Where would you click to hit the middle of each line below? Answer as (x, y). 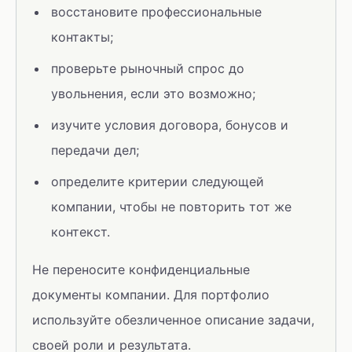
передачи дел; (95, 150)
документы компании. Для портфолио (151, 295)
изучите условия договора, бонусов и (170, 125)
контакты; (82, 37)
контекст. (81, 232)
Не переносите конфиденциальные (141, 269)
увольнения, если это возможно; (153, 93)
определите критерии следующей (158, 181)
